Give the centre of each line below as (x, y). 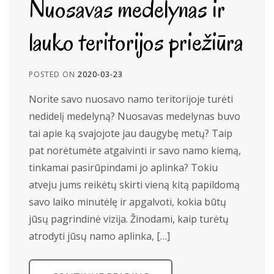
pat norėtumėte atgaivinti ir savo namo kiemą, (135, 150)
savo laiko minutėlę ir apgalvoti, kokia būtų (128, 202)
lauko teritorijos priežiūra (136, 42)
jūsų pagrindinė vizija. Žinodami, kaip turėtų (129, 219)
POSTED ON (53, 74)
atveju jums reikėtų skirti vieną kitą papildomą (134, 185)
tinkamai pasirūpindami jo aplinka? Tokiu (123, 168)
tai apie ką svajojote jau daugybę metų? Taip (131, 133)
